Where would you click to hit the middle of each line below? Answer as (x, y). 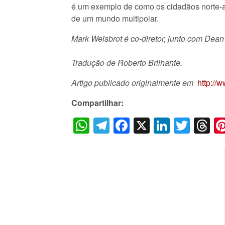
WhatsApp (127, 125)
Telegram (143, 125)
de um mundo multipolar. (115, 18)
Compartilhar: (97, 103)
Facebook (165, 125)
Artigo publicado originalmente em (134, 83)
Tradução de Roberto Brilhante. (127, 63)
